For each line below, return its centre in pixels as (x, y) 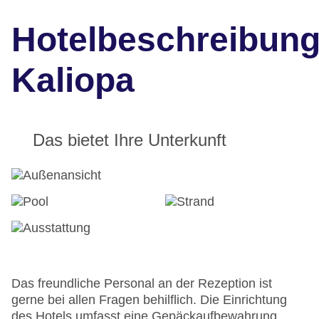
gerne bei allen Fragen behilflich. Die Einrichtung (149, 300)
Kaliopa (73, 80)
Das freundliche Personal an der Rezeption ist (142, 284)
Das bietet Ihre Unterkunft (130, 140)
